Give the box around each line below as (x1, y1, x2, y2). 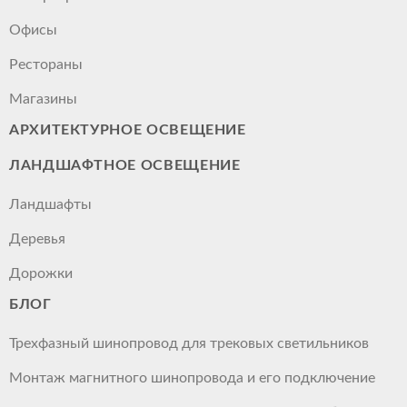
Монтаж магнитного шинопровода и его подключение (9, 371, 375, 386)
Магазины (9, 92, 77, 107)
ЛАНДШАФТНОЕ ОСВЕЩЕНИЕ (9, 158, 241, 174)
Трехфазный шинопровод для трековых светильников (9, 336, 369, 352)
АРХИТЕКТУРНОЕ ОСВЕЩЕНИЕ (9, 123, 246, 138)
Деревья (9, 232, 65, 247)
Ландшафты (9, 197, 92, 213)
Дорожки (9, 266, 73, 282)
